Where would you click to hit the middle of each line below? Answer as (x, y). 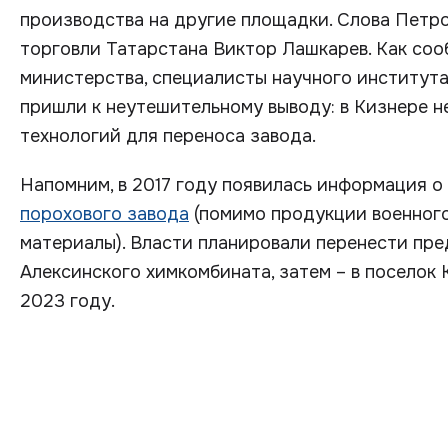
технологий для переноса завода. (168, 136)
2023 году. (67, 301)
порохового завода (104, 214)
